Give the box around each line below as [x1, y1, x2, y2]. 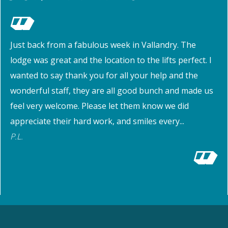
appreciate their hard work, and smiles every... [10, 115, 184, 127]
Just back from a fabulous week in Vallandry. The [10, 39, 196, 50]
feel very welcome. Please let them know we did [10, 100, 189, 111]
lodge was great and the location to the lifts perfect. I [10, 54, 212, 66]
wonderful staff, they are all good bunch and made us [10, 84, 213, 96]
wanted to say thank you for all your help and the [10, 69, 198, 81]
